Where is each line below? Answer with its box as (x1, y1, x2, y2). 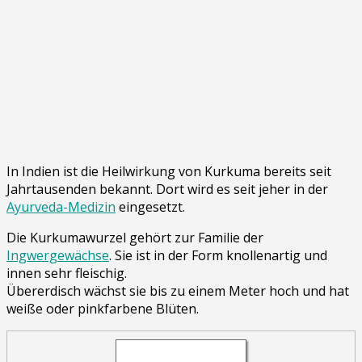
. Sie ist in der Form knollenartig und (109, 246, 327, 264)
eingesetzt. (116, 197, 185, 216)
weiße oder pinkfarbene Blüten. (6, 299, 199, 318)
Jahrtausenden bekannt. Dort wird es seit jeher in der (6, 179, 328, 198)
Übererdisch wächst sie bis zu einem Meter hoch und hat (6, 281, 349, 300)
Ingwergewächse (6, 246, 109, 264)
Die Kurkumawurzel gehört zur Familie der (6, 228, 263, 246)
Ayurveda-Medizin (6, 197, 116, 216)
